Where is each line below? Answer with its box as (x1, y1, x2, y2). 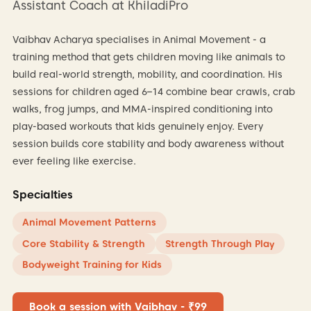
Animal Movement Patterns (22, 217, 157, 228)
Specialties (12, 188, 73, 202)
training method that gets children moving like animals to (12, 51, 285, 63)
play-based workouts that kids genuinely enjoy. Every (12, 121, 263, 133)
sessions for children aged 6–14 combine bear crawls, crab (12, 86, 295, 98)
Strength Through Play (165, 237, 276, 249)
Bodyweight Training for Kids (22, 259, 162, 271)
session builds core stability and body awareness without (12, 138, 284, 150)
